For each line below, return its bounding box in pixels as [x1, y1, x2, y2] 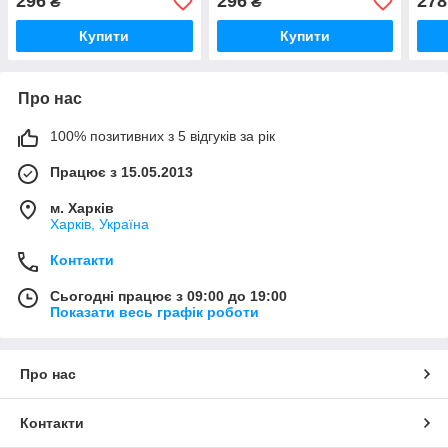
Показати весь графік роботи [50, 304, 259, 321]
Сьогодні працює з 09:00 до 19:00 [50, 288, 287, 305]
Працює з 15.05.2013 [50, 164, 193, 181]
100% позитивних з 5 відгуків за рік [50, 128, 275, 145]
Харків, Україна [50, 216, 149, 233]
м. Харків [50, 200, 114, 217]
